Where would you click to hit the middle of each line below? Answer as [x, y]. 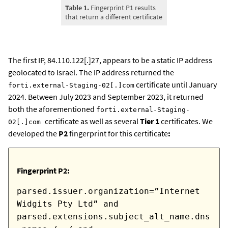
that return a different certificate [114, 17]
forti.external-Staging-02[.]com [71, 85]
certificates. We [186, 121]
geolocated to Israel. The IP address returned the [91, 73]
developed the [33, 134]
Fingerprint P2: [43, 171]
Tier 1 [150, 121]
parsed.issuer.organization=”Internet [108, 191]
